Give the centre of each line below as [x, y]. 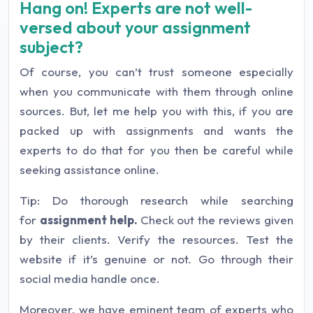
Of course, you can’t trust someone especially [156, 72]
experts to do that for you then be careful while [156, 150]
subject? [51, 47]
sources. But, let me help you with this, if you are [156, 111]
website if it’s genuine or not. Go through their [156, 259]
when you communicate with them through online [156, 91]
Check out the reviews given [217, 220]
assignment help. [90, 220]
